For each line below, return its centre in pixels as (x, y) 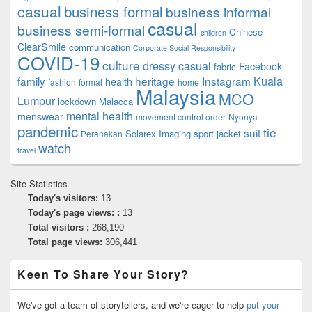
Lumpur (36, 100)
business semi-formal (81, 29)
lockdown (77, 101)
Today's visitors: (64, 198)
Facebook (260, 66)
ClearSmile (42, 46)
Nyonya (243, 116)
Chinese (246, 31)
